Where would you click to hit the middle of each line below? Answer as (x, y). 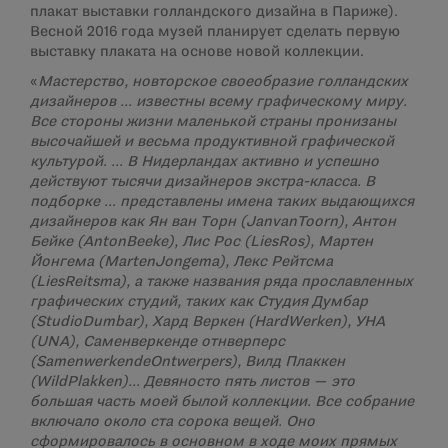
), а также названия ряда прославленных (266, 282)
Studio (59, 322)
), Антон (367, 222)
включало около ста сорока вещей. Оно (172, 422)
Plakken (94, 382)
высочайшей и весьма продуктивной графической (212, 142)
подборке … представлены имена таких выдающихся (222, 202)
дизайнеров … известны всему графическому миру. (218, 102)
